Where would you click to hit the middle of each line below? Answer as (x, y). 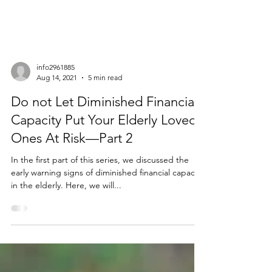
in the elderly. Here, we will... (66, 234)
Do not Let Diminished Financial (104, 150)
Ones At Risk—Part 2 (72, 187)
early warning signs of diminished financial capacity (107, 221)
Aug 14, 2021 (57, 126)
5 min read (105, 126)
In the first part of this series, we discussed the (100, 208)
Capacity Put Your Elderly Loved (104, 168)
